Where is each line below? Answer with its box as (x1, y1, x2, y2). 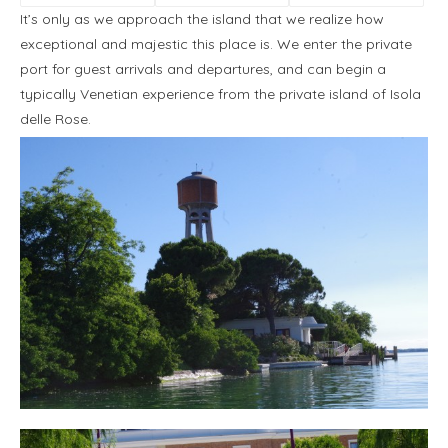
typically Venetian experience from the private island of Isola (20, 84, 421, 103)
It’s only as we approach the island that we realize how (20, 9, 384, 28)
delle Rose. (20, 109, 91, 128)
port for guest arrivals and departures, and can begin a (20, 59, 386, 78)
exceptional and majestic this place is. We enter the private (20, 34, 412, 53)
